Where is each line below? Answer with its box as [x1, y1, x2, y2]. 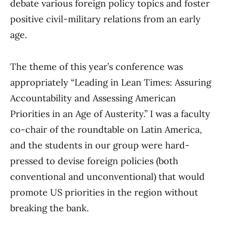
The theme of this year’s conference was [10, 60, 183, 72]
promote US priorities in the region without [10, 186, 198, 198]
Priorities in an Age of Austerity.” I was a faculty [10, 107, 210, 120]
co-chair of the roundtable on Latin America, [10, 123, 202, 135]
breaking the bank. [10, 202, 89, 214]
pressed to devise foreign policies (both [10, 155, 178, 167]
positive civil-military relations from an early [10, 13, 201, 25]
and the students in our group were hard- [10, 139, 190, 151]
